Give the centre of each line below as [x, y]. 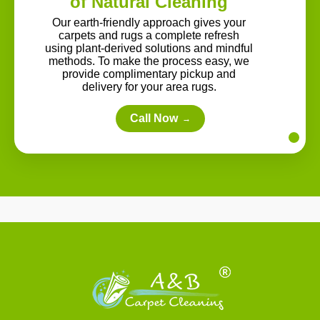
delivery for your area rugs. [149, 86]
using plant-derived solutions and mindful [149, 48]
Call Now [154, 118]
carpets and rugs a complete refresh [149, 35]
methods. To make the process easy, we [149, 61]
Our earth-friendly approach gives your [149, 22]
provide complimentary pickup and [149, 74]
